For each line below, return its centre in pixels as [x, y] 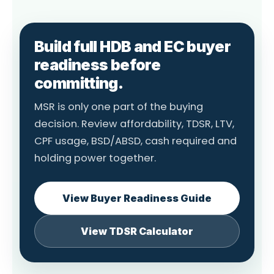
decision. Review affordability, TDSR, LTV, [134, 124]
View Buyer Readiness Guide [137, 198]
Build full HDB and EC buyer [133, 46]
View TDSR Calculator [137, 231]
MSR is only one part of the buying [119, 106]
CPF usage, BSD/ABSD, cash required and [135, 141]
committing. [79, 83]
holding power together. [95, 158]
